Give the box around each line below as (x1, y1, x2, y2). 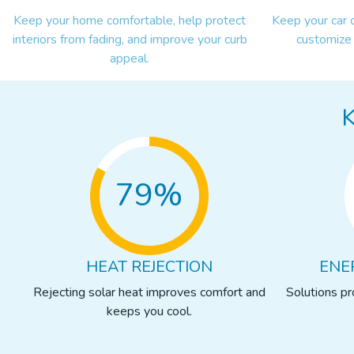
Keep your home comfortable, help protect (13, 11, 247, 29)
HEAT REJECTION (85, 255, 213, 277)
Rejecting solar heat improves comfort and (32, 283, 265, 301)
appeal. (110, 49, 150, 67)
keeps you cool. (106, 302, 192, 320)
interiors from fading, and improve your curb (12, 30, 247, 48)
